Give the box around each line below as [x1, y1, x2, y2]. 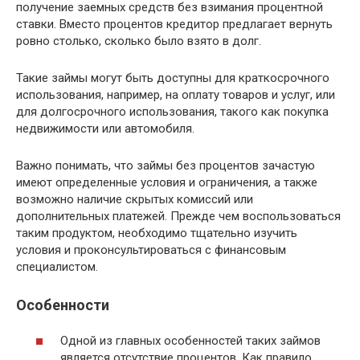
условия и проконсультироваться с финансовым [16, 242, 286, 257]
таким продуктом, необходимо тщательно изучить [16, 225, 297, 240]
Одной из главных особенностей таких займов [60, 333, 321, 349]
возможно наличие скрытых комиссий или [16, 191, 253, 207]
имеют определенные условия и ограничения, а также [16, 174, 317, 190]
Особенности [16, 296, 109, 313]
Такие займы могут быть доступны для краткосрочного [16, 70, 329, 85]
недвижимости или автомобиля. [16, 121, 194, 136]
